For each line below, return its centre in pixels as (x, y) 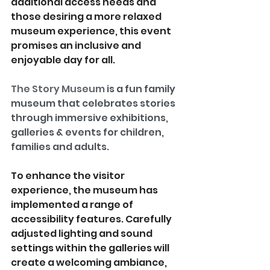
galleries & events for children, (88, 133)
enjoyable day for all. (63, 60)
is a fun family (142, 89)
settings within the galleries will (91, 248)
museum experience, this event (92, 31)
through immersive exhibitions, (90, 118)
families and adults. (60, 147)
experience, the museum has (85, 190)
